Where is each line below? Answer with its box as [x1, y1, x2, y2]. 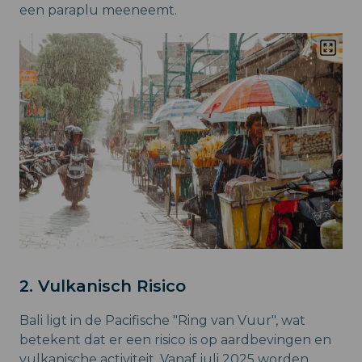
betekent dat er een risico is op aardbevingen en [19, 332, 331, 347]
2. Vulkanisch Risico [19, 276, 186, 296]
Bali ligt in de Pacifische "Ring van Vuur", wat [19, 313, 305, 328]
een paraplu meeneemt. [19, 2, 177, 19]
